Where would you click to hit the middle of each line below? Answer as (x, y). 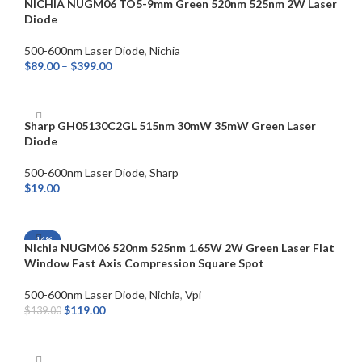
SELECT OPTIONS (78, 88)
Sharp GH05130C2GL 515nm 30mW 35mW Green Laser (170, 126)
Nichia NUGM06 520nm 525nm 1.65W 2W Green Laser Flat (179, 248)
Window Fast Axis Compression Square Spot (144, 263)
